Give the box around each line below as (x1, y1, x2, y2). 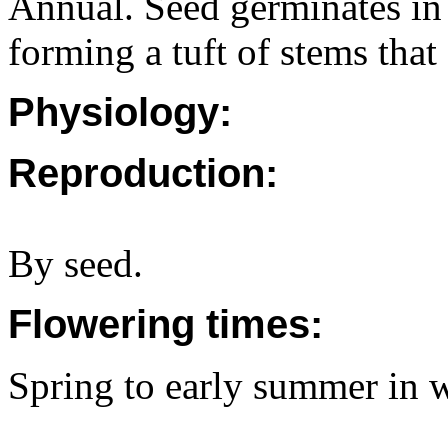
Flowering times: (8, 302, 323, 346)
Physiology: (8, 90, 232, 134)
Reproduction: (8, 151, 278, 195)
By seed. (8, 242, 143, 285)
